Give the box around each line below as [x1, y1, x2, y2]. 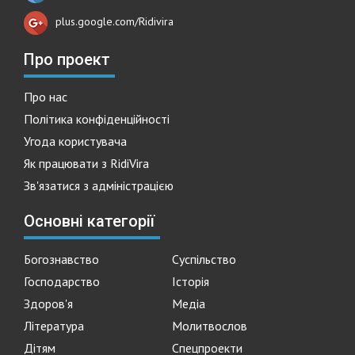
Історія [171, 273, 209, 289]
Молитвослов [171, 317, 247, 334]
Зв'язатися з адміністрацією [24, 177, 174, 193]
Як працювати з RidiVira [24, 155, 149, 171]
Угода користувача [24, 132, 127, 149]
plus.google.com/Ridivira [55, 14, 174, 29]
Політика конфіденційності [24, 110, 170, 127]
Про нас [24, 88, 67, 105]
